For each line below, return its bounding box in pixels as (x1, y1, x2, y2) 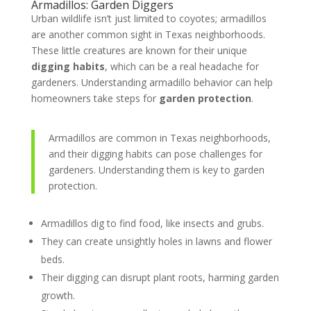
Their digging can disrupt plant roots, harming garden (40, 271, 279, 285)
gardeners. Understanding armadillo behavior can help (31, 76, 273, 90)
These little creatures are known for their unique (31, 44, 247, 58)
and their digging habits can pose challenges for (48, 147, 262, 161)
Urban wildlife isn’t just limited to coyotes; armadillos (31, 12, 267, 26)
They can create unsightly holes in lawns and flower (40, 235, 272, 249)
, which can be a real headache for (104, 60, 259, 74)
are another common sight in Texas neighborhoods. (31, 28, 265, 42)
